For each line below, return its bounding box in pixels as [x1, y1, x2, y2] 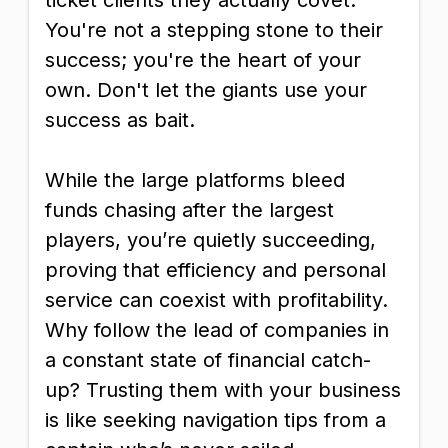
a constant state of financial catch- [45, 348, 371, 372]
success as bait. [45, 108, 195, 132]
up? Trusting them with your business [45, 378, 401, 402]
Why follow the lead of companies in [45, 318, 389, 342]
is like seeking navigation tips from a [45, 408, 386, 432]
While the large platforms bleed [45, 168, 345, 192]
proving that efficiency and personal [45, 258, 386, 282]
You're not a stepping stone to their [45, 18, 383, 42]
